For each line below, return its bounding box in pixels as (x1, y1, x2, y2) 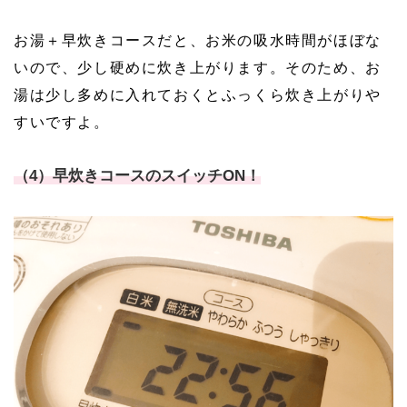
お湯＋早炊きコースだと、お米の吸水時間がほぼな (14, 32, 382, 48)
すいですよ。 (14, 114, 110, 130)
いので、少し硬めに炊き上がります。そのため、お (14, 59, 382, 75)
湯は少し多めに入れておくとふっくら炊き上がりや (14, 86, 382, 103)
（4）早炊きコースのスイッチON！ (14, 166, 261, 184)
